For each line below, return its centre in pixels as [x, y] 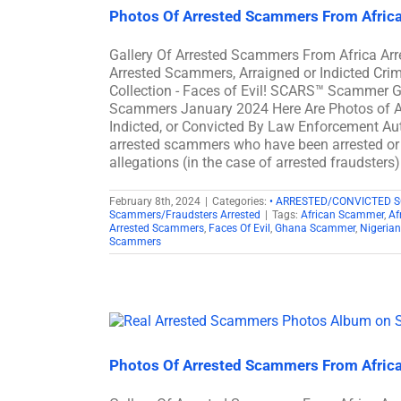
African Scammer [342, 214]
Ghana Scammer [315, 228]
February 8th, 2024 [155, 201]
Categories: [241, 201]
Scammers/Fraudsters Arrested [185, 214]
